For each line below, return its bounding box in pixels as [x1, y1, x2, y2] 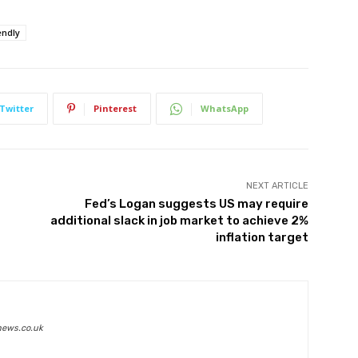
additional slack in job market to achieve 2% [50, 213, 308, 229]
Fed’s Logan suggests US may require [84, 197, 308, 212]
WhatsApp [201, 102, 249, 115]
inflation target [215, 230, 308, 245]
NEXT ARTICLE [245, 181, 308, 192]
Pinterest [93, 102, 137, 115]
